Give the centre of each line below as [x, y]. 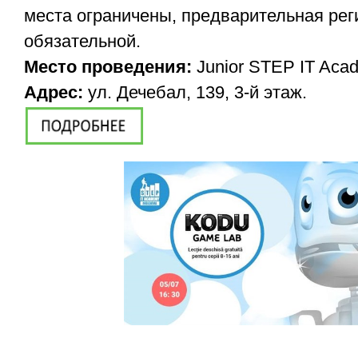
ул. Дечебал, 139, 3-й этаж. [195, 92]
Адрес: [54, 92]
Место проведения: [108, 67]
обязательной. [82, 41]
